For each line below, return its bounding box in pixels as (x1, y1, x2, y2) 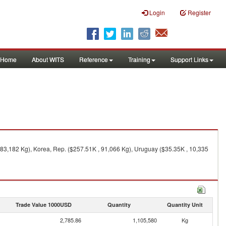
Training (128, 55, 150, 64)
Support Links (171, 55, 208, 64)
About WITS (32, 55, 64, 64)
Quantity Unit (166, 201, 203, 208)
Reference (79, 55, 108, 64)
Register (188, 8, 211, 17)
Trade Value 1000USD (15, 201, 72, 208)
